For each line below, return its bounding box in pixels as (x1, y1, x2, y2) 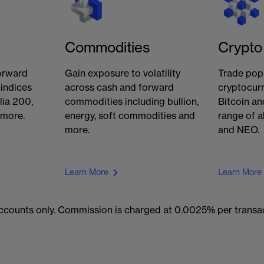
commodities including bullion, (65, 97, 199, 107)
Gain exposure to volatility (65, 69, 181, 78)
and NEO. (217, 126, 259, 135)
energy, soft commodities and (65, 111, 196, 121)
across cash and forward (65, 83, 174, 93)
